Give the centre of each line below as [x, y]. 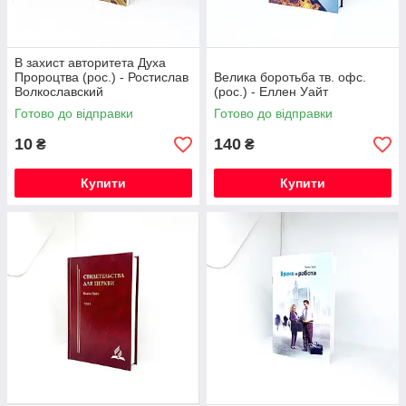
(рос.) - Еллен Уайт [271, 92]
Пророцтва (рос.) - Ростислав [101, 77]
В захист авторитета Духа [90, 63]
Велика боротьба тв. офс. [290, 77]
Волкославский [59, 92]
